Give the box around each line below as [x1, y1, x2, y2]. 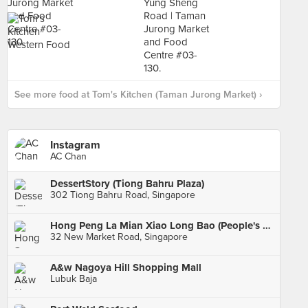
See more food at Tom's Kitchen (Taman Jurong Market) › [14, 89, 262, 100]
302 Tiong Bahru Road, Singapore [50, 189, 195, 201]
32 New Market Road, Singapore [50, 231, 188, 243]
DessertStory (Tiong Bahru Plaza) [50, 177, 204, 190]
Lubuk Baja [50, 273, 97, 285]
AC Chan [50, 151, 87, 162]
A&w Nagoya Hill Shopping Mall [50, 261, 201, 274]
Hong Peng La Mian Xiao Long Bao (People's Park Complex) [263, 219, 271, 232]
